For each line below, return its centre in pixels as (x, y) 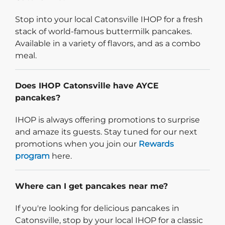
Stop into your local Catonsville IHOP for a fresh (109, 19)
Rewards (156, 144)
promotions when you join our (77, 144)
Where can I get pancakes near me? (91, 186)
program (32, 156)
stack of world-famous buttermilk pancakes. (103, 31)
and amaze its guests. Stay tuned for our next (106, 132)
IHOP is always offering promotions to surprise (107, 120)
